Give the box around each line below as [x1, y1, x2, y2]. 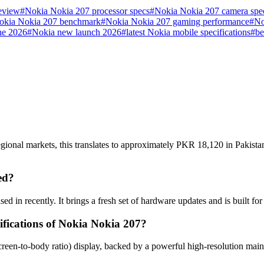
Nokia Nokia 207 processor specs [25, 6, 150, 16]
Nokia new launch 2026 [32, 27, 121, 38]
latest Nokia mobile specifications [126, 27, 250, 38]
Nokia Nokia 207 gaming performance [105, 16, 249, 27]
